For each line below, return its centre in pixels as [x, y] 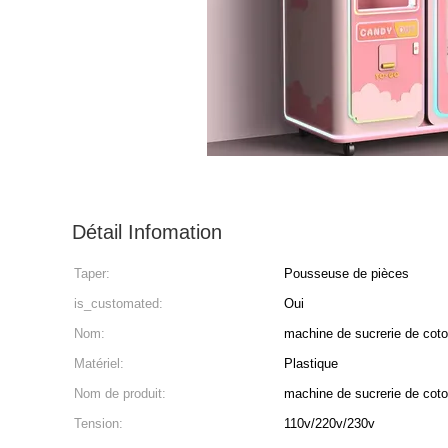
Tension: [98, 423]
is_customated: [118, 303]
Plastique [311, 363]
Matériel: [99, 363]
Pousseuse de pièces [346, 273]
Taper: [92, 273]
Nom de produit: [120, 393]
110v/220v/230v [329, 423]
